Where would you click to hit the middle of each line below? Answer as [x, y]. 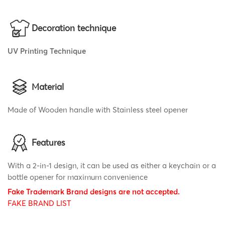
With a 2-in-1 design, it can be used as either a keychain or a [112, 165]
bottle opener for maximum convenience [78, 177]
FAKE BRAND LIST [39, 203]
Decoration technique [74, 28]
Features [48, 142]
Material [48, 87]
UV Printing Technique [47, 51]
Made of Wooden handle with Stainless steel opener [98, 109]
